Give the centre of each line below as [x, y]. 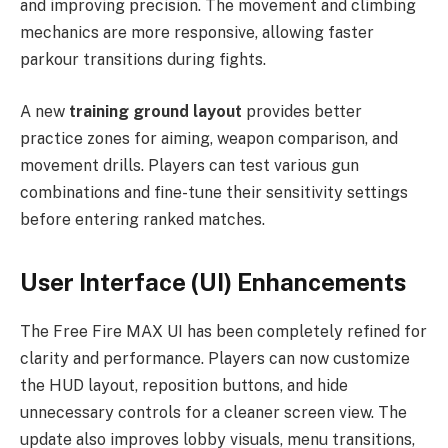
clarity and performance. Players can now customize [215, 359]
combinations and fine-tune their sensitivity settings [214, 192]
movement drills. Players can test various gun [189, 165]
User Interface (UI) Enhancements [213, 282]
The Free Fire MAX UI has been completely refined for [223, 332]
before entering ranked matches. [142, 219]
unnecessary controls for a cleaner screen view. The [213, 413]
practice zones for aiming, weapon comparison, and [209, 138]
